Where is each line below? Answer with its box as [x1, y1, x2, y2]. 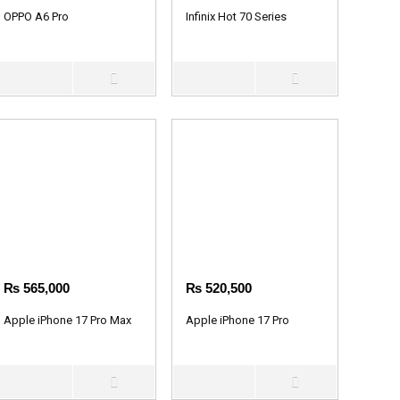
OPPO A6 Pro [4, 9, 70, 23]
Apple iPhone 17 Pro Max [4, 312, 132, 327]
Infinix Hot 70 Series [186, 9, 287, 23]
